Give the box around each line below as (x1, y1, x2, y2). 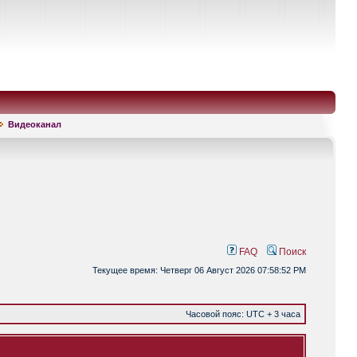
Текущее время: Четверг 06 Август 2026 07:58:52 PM (92, 265, 306, 275)
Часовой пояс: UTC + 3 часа (186, 309, 300, 319)
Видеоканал (8, 120, 61, 129)
